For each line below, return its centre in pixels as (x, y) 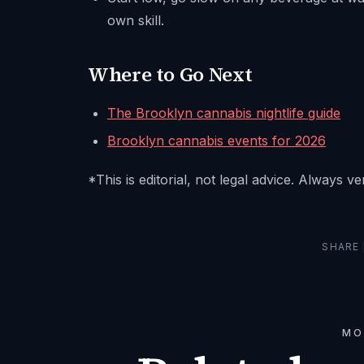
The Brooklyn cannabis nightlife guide (224, 113)
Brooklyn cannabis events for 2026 (217, 141)
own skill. (136, 20)
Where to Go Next (170, 74)
